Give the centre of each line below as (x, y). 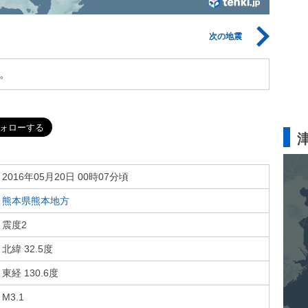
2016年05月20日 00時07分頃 (65, 177)
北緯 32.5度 (27, 249)
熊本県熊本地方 (36, 201)
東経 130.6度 (30, 273)
